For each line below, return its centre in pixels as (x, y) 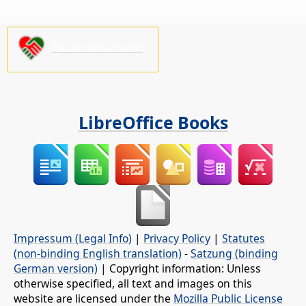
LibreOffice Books (153, 122)
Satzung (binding (234, 253)
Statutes (244, 238)
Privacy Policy (177, 238)
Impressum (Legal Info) (73, 238)
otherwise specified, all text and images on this (133, 283)
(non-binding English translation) (98, 253)
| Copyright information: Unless (179, 268)
